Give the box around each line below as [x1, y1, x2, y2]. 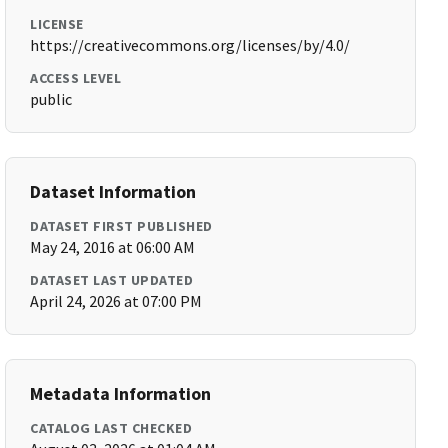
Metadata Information [30, 382, 212, 405]
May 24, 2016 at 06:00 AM [30, 237, 196, 257]
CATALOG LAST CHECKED [30, 419, 193, 437]
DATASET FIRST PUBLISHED [30, 217, 213, 235]
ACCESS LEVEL [30, 69, 122, 87]
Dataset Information [30, 180, 197, 203]
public [30, 89, 73, 109]
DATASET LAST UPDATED [30, 271, 194, 289]
